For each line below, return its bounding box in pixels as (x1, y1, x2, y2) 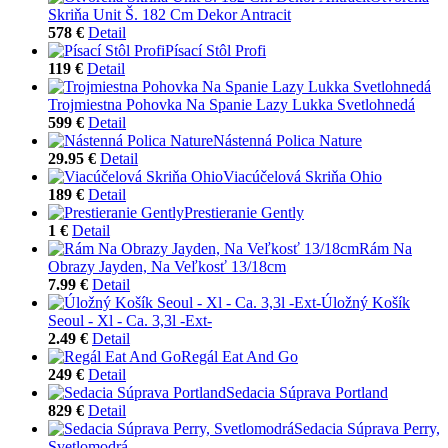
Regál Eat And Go (181, 347, 298, 365)
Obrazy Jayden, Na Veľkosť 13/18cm (48, 257, 286, 275)
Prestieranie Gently (184, 203, 304, 221)
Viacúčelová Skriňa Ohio (223, 167, 382, 185)
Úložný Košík (321, 293, 410, 311)
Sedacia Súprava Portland (226, 383, 388, 401)
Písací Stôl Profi (165, 41, 266, 59)
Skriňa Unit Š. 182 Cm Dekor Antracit (48, 5, 291, 23)
